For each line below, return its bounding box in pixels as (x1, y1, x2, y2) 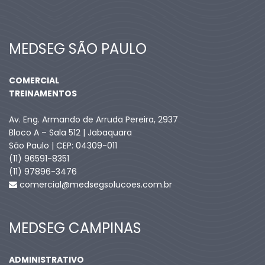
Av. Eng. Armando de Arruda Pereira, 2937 (9, 114, 178, 126)
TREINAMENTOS (9, 88, 77, 100)
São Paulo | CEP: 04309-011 (9, 140, 117, 152)
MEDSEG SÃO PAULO (9, 39, 147, 59)
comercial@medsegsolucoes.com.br (17, 179, 172, 191)
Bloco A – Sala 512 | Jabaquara (9, 127, 132, 139)
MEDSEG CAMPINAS (9, 218, 141, 238)
